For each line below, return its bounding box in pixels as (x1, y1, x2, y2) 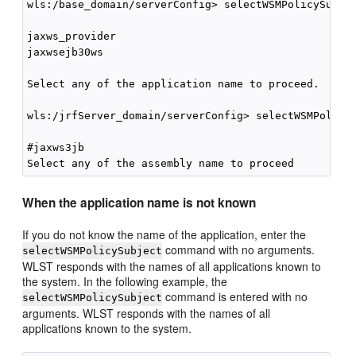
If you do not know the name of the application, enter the (22, 226, 307, 242)
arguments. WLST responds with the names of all (22, 305, 271, 321)
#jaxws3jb (27, 141, 85, 153)
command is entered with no (162, 288, 308, 304)
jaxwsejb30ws (27, 46, 104, 58)
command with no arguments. (162, 242, 315, 257)
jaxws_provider (27, 30, 117, 42)
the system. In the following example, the (22, 273, 228, 289)
